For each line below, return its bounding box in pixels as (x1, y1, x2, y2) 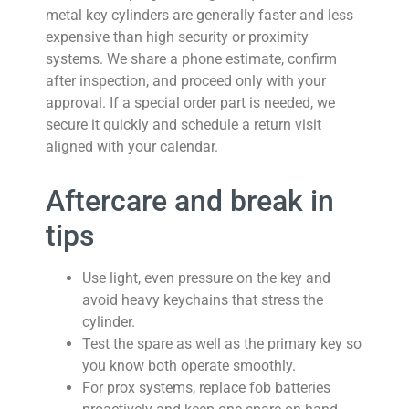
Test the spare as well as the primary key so (82, 335, 362, 352)
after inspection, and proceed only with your (46, 72, 326, 89)
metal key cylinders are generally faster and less (46, 6, 353, 24)
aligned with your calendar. (46, 138, 218, 155)
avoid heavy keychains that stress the (82, 291, 323, 309)
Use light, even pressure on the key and (82, 269, 330, 287)
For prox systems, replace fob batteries (82, 379, 330, 396)
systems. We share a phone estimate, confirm (46, 50, 337, 68)
